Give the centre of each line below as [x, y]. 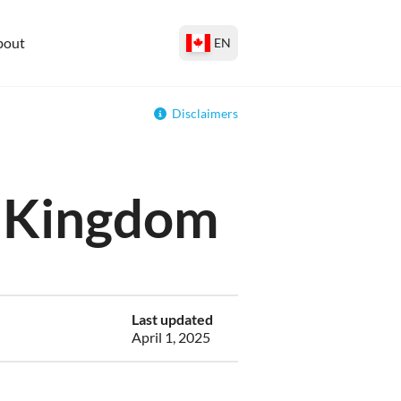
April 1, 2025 [171, 337]
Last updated [172, 319]
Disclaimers [205, 113]
